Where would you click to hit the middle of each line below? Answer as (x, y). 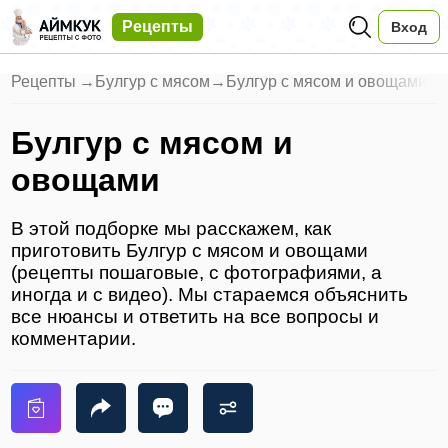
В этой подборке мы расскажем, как (171, 229)
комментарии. (74, 339)
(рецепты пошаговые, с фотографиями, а (197, 273)
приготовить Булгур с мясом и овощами (190, 251)
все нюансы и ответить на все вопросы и (195, 317)
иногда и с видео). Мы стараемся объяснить (210, 295)
